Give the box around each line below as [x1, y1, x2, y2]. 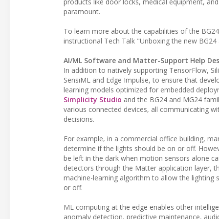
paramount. [64, 7, 100, 17]
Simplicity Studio [64, 95, 122, 105]
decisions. [64, 114, 94, 124]
